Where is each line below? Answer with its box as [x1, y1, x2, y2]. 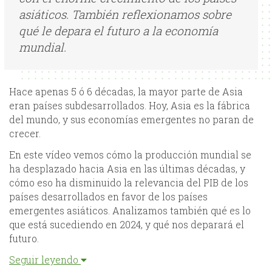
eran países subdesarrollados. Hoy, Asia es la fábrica [9, 99, 250, 112]
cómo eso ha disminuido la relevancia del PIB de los [9, 176, 248, 189]
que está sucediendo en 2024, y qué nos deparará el [9, 218, 244, 231]
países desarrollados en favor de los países [9, 190, 208, 203]
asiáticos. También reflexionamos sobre [19, 7, 231, 22]
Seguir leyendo [9, 253, 81, 267]
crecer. [9, 127, 41, 140]
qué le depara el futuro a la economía [19, 23, 218, 39]
